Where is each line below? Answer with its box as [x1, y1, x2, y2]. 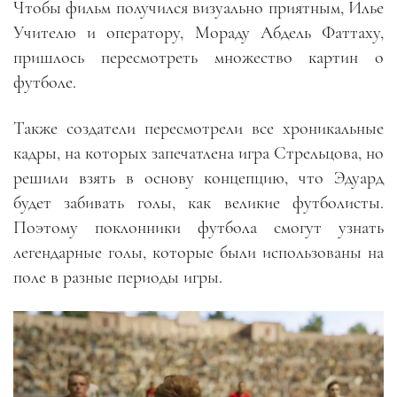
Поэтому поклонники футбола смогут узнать [13, 216, 384, 238]
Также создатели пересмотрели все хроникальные [13, 117, 384, 139]
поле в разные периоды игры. [13, 266, 222, 288]
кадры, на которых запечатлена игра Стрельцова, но [13, 142, 384, 164]
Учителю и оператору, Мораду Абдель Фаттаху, [13, 21, 384, 43]
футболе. [13, 71, 76, 93]
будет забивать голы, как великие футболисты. [13, 191, 384, 214]
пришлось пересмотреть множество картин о [13, 46, 384, 68]
